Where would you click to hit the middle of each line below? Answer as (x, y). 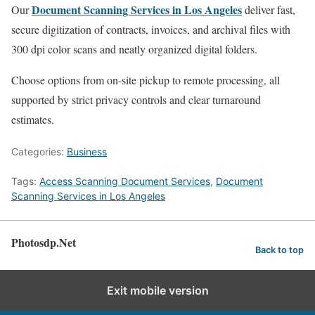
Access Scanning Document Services (125, 181)
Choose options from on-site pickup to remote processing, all (146, 80)
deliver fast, (269, 9)
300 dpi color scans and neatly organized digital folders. (134, 49)
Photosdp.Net (44, 242)
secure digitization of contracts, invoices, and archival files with (151, 29)
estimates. (33, 119)
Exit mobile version (157, 290)
